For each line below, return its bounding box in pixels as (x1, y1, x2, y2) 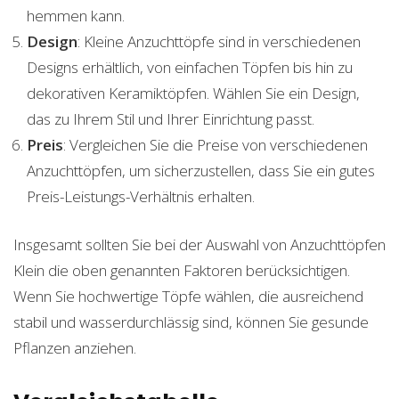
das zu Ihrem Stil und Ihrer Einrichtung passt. (27, 108, 314, 129)
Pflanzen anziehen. (13, 337, 136, 358)
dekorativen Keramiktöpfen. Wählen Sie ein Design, (27, 82, 360, 103)
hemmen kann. (27, 4, 125, 26)
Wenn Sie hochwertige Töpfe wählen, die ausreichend (13, 285, 363, 306)
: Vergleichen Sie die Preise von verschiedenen (63, 134, 368, 155)
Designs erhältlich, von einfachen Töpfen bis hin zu (27, 56, 353, 77)
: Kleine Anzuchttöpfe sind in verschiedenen (77, 30, 361, 52)
